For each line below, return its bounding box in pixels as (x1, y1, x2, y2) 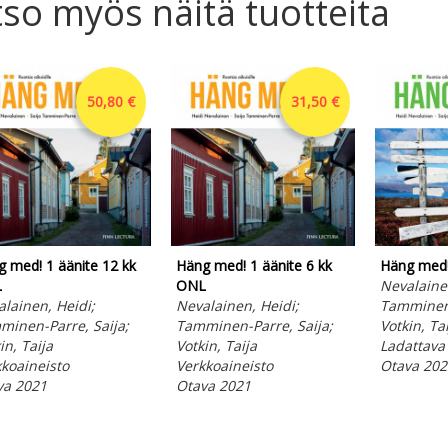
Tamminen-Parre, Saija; (175, 316, 333, 335)
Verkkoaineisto (175, 356, 273, 375)
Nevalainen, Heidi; (175, 296, 299, 315)
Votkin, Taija (175, 336, 257, 355)
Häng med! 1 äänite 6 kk (175, 256, 332, 275)
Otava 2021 (175, 376, 251, 395)
